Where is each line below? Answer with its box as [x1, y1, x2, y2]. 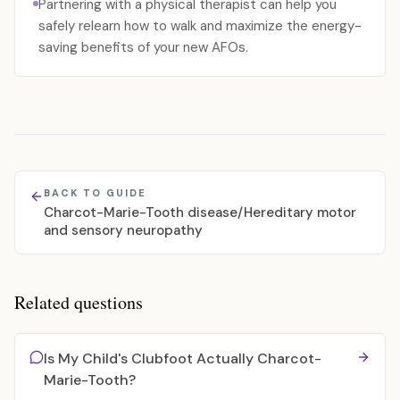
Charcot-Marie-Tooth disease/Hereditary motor [44, 204, 356, 221]
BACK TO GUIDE [44, 187, 146, 199]
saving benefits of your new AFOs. [38, 38, 248, 56]
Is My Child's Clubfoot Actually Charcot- [44, 349, 321, 368]
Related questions [14, 290, 143, 314]
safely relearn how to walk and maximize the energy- [38, 17, 362, 35]
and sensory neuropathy [44, 221, 203, 239]
